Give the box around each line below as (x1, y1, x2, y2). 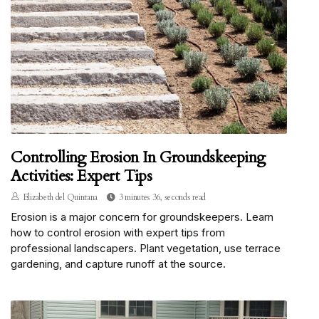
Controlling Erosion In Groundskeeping (11, 146, 266, 168)
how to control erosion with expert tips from (11, 225, 225, 239)
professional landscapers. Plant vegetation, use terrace (11, 241, 281, 255)
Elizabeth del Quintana (22, 191, 98, 203)
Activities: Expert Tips (11, 164, 152, 187)
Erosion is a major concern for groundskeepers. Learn (11, 209, 273, 224)
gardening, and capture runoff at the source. (11, 256, 226, 271)
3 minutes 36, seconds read (118, 191, 206, 203)
